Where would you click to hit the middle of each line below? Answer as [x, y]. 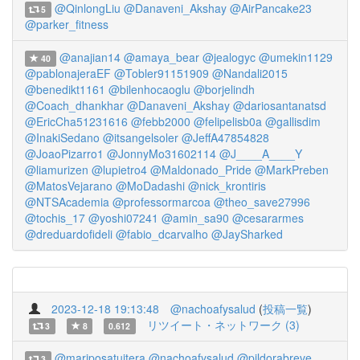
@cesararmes [268, 218]
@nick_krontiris [227, 186]
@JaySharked [247, 234]
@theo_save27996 [262, 202]
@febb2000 [161, 121]
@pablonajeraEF [68, 73]
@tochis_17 [55, 218]
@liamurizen [57, 170]
